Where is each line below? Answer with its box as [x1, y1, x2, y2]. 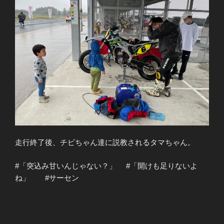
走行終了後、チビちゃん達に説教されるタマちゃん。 [15, 138, 195, 147]
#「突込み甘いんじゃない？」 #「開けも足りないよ [15, 161, 197, 170]
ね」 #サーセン [15, 173, 79, 182]
